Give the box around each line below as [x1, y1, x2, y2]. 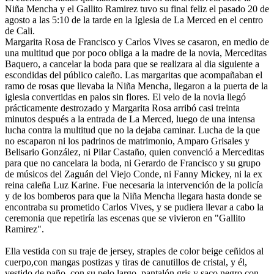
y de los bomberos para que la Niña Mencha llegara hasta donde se [5, 190, 262, 201]
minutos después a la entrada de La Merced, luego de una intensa [5, 113, 255, 124]
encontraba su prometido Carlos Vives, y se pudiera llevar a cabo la [5, 201, 264, 212]
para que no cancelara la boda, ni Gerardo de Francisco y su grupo [5, 157, 261, 168]
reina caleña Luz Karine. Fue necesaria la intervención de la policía [5, 179, 263, 190]
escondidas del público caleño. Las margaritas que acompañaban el [5, 69, 262, 80]
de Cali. [5, 25, 35, 36]
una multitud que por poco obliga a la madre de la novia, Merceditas [5, 47, 267, 58]
